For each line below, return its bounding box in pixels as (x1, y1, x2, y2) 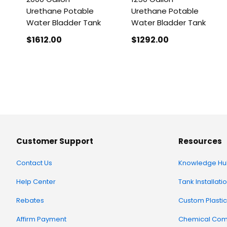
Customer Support (16, 136, 93, 146)
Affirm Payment (16, 214, 66, 224)
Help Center (16, 177, 56, 186)
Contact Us (16, 158, 52, 168)
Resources (178, 136, 222, 146)
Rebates (16, 196, 44, 205)
